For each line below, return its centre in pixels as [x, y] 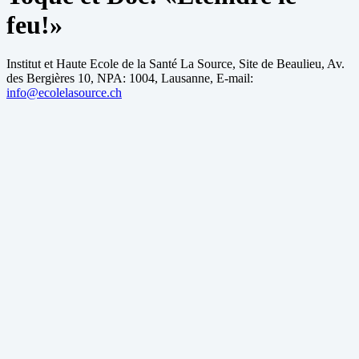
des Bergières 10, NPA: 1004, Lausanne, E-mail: [130, 79]
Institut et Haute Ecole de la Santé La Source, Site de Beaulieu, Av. [175, 64]
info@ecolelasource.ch [64, 93]
